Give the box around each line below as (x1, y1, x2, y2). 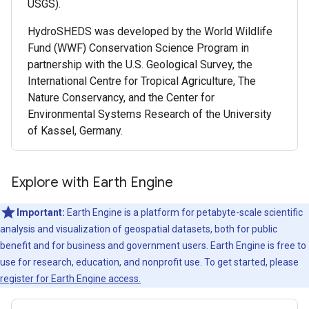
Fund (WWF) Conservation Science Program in (28, 41, 249, 54)
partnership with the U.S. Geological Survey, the (28, 57, 252, 71)
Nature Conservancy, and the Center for (28, 90, 215, 104)
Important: (17, 206, 67, 218)
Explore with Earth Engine (11, 173, 173, 191)
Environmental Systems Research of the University (28, 107, 272, 121)
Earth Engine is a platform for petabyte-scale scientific (67, 206, 303, 218)
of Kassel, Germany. (28, 123, 123, 137)
